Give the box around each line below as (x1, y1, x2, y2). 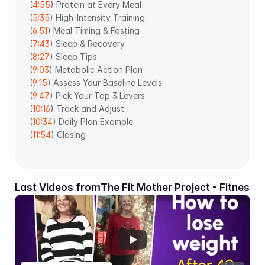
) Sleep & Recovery (50, 38, 127, 49)
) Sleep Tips (50, 51, 99, 62)
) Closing (51, 129, 88, 140)
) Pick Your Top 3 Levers (50, 90, 147, 101)
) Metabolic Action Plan (49, 64, 145, 75)
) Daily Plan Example (53, 116, 135, 127)
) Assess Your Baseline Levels (47, 77, 164, 88)
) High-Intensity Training (50, 12, 147, 22)
